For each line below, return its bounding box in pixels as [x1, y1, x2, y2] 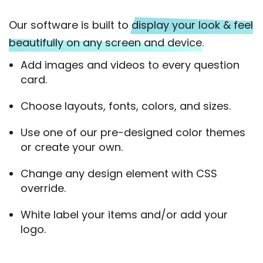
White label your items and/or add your [21, 207, 228, 222]
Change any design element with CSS [21, 166, 217, 181]
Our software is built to [9, 17, 131, 32]
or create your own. [21, 139, 123, 154]
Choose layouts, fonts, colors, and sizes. [21, 98, 231, 113]
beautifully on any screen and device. [9, 35, 204, 50]
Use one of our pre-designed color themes [21, 124, 245, 140]
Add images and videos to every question [21, 57, 240, 72]
